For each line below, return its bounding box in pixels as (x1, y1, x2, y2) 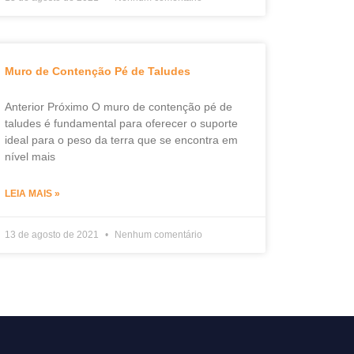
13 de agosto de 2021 (4, 229, 101, 240)
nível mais (4, 150, 55, 163)
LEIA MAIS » (4, 188, 60, 199)
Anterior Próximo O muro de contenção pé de (4, 100, 232, 113)
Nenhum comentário (111, 229, 202, 240)
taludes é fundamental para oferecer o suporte (4, 117, 238, 130)
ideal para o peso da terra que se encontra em (4, 134, 238, 146)
